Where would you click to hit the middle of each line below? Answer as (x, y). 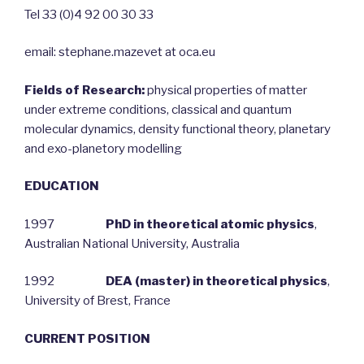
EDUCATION (62, 186)
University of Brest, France (97, 301)
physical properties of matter (226, 90)
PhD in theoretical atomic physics (210, 224)
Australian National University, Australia (132, 243)
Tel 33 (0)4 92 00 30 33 (89, 14)
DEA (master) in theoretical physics (217, 282)
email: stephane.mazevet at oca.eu (120, 52)
